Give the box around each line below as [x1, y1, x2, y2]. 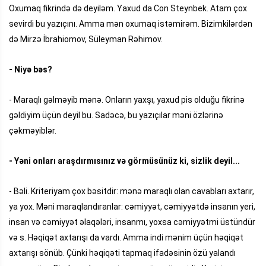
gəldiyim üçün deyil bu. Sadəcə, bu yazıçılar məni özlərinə [9, 110, 223, 120]
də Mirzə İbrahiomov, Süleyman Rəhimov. [9, 34, 163, 44]
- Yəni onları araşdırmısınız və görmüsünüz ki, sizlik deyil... [9, 156, 242, 166]
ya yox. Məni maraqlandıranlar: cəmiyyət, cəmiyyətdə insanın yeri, [9, 201, 255, 211]
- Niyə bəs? [9, 64, 52, 74]
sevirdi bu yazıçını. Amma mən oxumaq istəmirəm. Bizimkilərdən [9, 18, 252, 28]
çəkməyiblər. [9, 125, 56, 135]
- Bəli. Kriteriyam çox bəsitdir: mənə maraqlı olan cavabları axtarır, [9, 186, 254, 196]
